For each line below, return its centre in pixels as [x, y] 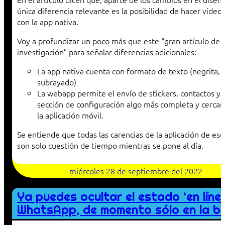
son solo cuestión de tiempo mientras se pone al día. [110, 145]
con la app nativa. [48, 22]
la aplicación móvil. [70, 115]
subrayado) [57, 82]
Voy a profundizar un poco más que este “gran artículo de [119, 41]
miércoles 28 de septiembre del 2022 [136, 171]
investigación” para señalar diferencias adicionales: [107, 52]
